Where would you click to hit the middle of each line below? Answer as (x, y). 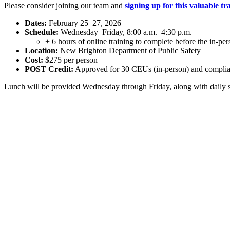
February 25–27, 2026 (84, 23)
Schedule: (42, 32)
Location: (41, 50)
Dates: (36, 23)
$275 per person (70, 60)
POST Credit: (49, 69)
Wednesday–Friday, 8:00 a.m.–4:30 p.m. (125, 32)
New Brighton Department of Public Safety (129, 50)
